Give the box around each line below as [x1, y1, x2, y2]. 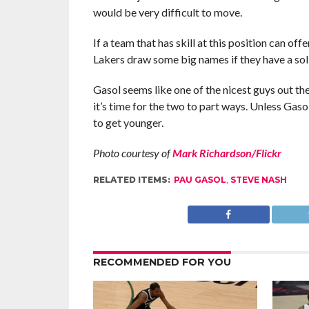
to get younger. [92, 116, 163, 129]
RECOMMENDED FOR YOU [92, 256, 231, 268]
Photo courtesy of [92, 146, 172, 159]
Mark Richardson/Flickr [172, 146, 281, 159]
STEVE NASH [230, 175, 287, 185]
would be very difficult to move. [92, 6, 242, 19]
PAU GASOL [173, 175, 226, 185]
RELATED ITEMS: [92, 175, 170, 185]
